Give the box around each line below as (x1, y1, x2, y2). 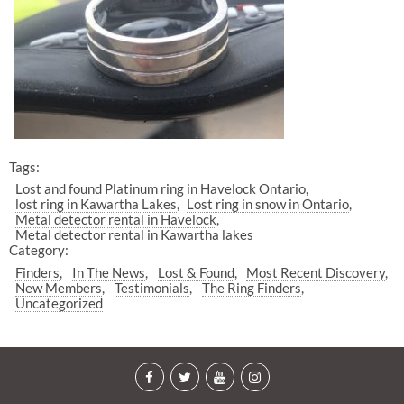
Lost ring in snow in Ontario (186, 196, 349, 213)
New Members (15, 279, 103, 296)
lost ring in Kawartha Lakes (15, 196, 178, 213)
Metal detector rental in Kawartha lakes (15, 226, 254, 243)
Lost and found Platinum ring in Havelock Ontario (15, 180, 307, 197)
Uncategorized (15, 294, 104, 311)
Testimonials (114, 279, 189, 296)
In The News (71, 263, 145, 280)
